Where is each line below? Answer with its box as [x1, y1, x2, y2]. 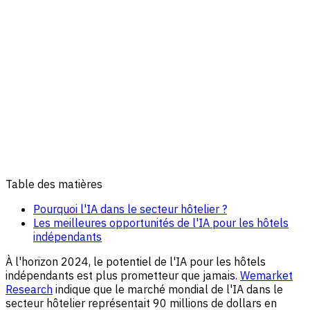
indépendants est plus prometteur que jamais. [6, 268, 240, 282]
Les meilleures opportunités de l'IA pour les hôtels [33, 215, 289, 230]
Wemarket [240, 268, 293, 282]
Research [6, 282, 53, 296]
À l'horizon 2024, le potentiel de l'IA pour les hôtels [6, 254, 266, 268]
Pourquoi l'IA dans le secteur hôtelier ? [33, 201, 227, 216]
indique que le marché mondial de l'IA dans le [53, 282, 283, 296]
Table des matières [6, 176, 102, 191]
